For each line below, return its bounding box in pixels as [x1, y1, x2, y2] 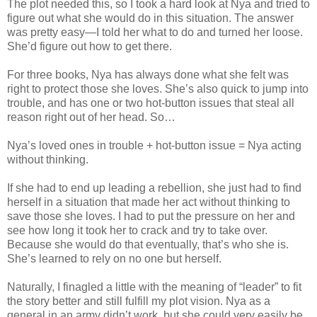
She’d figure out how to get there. [7, 40, 172, 52]
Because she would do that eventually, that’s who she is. [7, 238, 289, 250]
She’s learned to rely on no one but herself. [7, 252, 221, 265]
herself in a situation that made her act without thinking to [7, 195, 290, 208]
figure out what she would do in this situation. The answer [7, 11, 294, 24]
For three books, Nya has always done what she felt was [7, 68, 289, 81]
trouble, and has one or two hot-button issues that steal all [7, 96, 294, 109]
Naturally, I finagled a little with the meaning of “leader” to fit [7, 280, 301, 293]
